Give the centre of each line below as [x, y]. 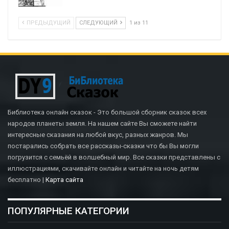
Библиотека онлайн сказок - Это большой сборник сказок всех [107, 112]
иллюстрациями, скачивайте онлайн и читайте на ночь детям [103, 169]
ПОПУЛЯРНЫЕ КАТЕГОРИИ [68, 211]
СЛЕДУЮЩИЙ [99, 23]
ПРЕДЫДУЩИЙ [48, 23]
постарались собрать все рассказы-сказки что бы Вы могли [103, 146]
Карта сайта [64, 180]
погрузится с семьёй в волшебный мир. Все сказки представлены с [114, 157]
